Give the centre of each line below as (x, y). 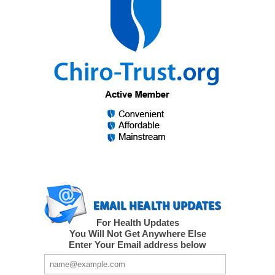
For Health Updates (137, 223)
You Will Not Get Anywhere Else (137, 234)
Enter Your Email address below (137, 245)
